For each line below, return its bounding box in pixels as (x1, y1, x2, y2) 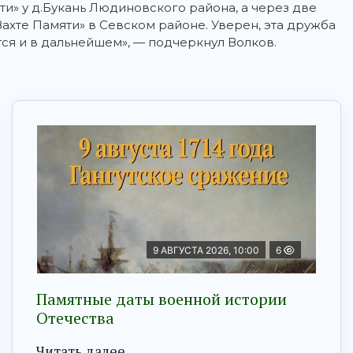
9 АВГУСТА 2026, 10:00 (153, 244, 259, 257)
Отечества (36, 307, 114, 329)
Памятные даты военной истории (36, 288, 287, 310)
